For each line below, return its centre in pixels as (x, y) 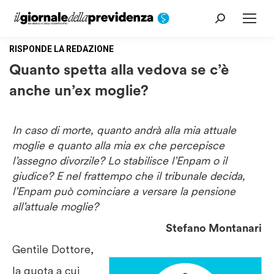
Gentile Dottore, (53, 249)
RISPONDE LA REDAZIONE (61, 49)
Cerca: (229, 20)
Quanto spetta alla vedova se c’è (119, 69)
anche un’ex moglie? (79, 90)
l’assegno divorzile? (60, 161)
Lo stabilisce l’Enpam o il (167, 161)
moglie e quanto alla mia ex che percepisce (118, 145)
